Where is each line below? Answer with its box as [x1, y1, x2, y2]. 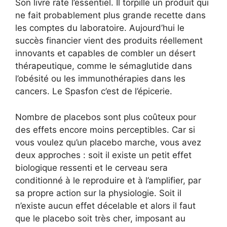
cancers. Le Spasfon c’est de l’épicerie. [15, 86, 172, 97]
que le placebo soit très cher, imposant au [15, 213, 185, 223]
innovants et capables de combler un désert [15, 48, 196, 59]
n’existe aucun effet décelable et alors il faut [15, 200, 196, 211]
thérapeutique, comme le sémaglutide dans [15, 61, 192, 71]
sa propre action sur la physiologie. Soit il [15, 187, 181, 198]
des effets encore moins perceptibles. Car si [15, 124, 195, 135]
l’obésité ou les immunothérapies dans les [15, 73, 185, 84]
